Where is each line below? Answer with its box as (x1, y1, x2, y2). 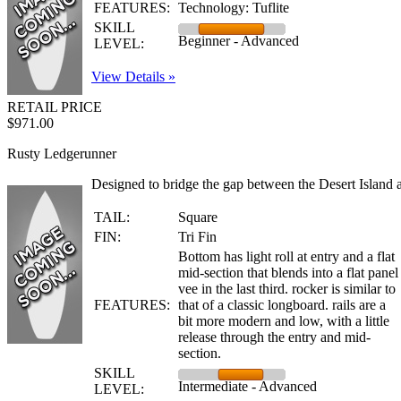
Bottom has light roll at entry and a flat (178, 249, 395, 264)
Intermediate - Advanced (178, 379, 317, 394)
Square (178, 209, 218, 225)
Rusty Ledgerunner (7, 146, 116, 161)
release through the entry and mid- (178, 329, 371, 345)
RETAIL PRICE (7, 99, 102, 115)
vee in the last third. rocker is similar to (178, 281, 396, 296)
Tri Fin (178, 229, 217, 244)
